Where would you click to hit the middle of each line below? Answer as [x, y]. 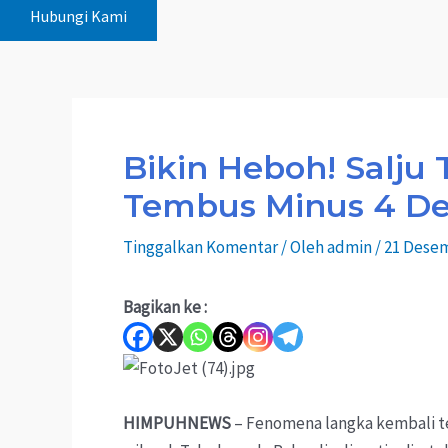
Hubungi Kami [78, 15]
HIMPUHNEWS [177, 422]
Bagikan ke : [165, 306]
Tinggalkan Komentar [200, 246]
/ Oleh [304, 246]
